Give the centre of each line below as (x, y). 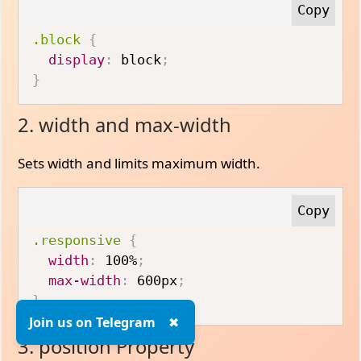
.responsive (77, 240)
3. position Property (106, 346)
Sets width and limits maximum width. (139, 163)
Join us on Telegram (92, 322)
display (77, 59)
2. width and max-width (125, 125)
